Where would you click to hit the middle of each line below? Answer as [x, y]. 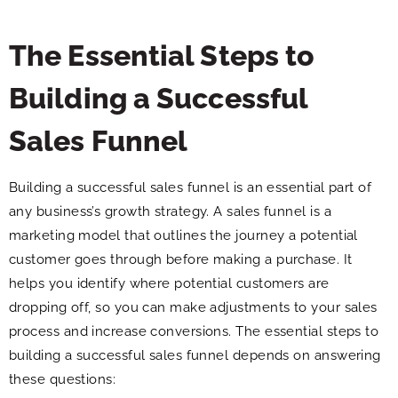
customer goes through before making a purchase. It [181, 259]
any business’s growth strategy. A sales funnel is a [170, 211]
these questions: [63, 379]
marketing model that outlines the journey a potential [183, 235]
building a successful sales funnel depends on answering [195, 355]
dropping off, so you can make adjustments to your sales [193, 307]
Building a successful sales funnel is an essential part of [191, 187]
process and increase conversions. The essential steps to [194, 331]
